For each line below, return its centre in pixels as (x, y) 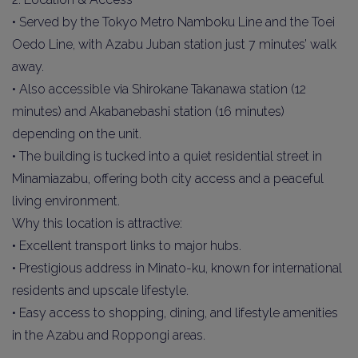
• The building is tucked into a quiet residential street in (167, 156)
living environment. (66, 201)
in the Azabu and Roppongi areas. (109, 335)
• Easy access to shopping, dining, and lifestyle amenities (175, 313)
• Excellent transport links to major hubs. (127, 246)
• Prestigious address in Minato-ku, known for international (177, 268)
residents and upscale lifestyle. (100, 290)
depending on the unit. (77, 134)
